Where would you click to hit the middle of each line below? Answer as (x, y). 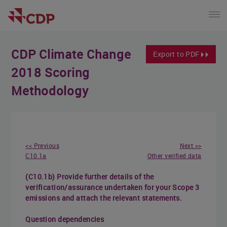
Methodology (50, 90)
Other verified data (174, 155)
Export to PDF (177, 54)
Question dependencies (65, 219)
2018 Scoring (51, 72)
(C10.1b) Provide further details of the (90, 176)
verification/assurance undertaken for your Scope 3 (112, 187)
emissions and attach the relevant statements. (104, 198)
